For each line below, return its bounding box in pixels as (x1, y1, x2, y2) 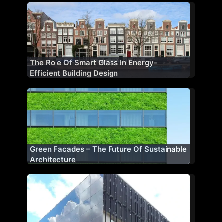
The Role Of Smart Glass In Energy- (30, 58, 157, 68)
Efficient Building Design (30, 68, 118, 78)
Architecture (30, 154, 76, 164)
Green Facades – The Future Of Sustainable (30, 144, 187, 154)
